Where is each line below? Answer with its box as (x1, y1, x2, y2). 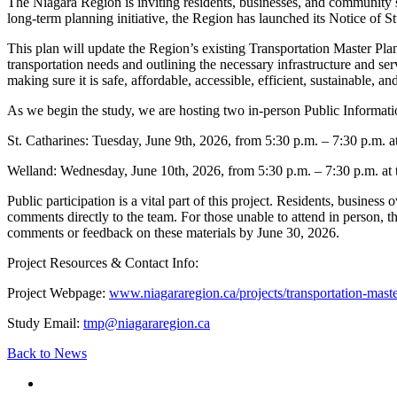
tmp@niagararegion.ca (83, 315, 210, 331)
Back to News (7, 345, 87, 361)
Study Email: (7, 315, 83, 331)
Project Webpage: (7, 284, 109, 300)
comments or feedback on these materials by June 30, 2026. (7, 224, 339, 240)
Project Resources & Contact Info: (7, 254, 198, 270)
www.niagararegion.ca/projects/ (109, 284, 286, 300)
